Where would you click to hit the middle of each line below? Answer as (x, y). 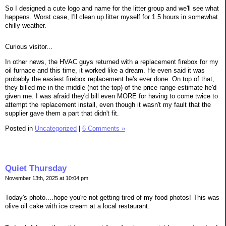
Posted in (20, 128)
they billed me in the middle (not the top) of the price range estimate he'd (111, 88)
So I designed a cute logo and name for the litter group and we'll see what (112, 8)
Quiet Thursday (36, 168)
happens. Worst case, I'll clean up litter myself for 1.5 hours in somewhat (111, 17)
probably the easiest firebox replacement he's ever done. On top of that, (110, 79)
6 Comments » (104, 128)
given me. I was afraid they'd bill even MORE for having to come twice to (111, 96)
